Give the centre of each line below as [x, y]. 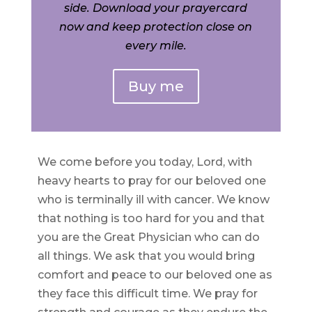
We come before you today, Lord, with [145, 162]
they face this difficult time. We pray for [147, 294]
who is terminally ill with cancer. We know [153, 200]
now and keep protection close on [156, 27]
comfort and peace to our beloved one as [155, 275]
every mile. [156, 46]
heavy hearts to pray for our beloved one [151, 181]
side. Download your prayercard [156, 8]
